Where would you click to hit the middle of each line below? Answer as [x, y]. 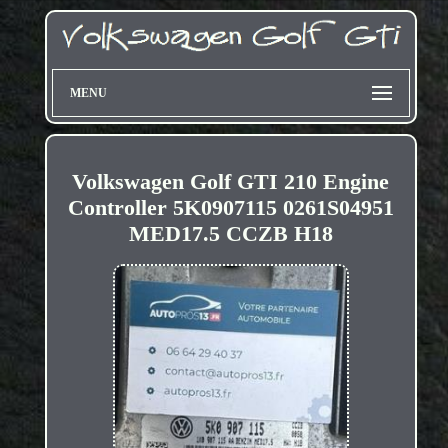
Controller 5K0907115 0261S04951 [230, 208]
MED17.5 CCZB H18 [230, 234]
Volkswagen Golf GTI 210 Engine [231, 182]
